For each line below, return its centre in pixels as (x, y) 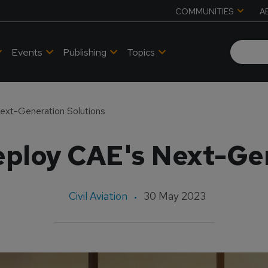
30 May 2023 (174, 196)
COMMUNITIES (205, 11)
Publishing (85, 52)
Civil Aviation (98, 196)
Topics (141, 52)
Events (27, 52)
